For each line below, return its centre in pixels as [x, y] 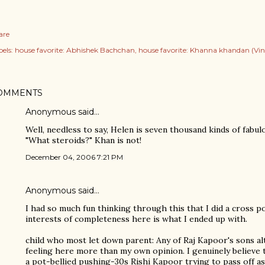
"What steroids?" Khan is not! [83, 140]
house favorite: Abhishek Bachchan [75, 50]
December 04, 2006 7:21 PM [74, 157]
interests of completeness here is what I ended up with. [136, 219]
